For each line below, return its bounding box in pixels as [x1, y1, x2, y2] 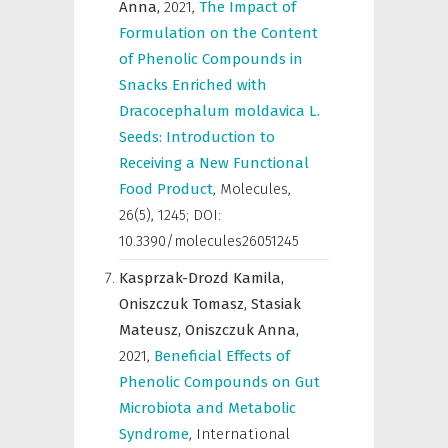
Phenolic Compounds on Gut [119, 373, 320, 391]
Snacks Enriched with [119, 76, 267, 94]
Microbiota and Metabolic [119, 399, 296, 417]
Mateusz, [119, 321, 185, 339]
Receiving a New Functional [119, 154, 309, 172]
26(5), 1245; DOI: [119, 206, 221, 224]
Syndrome [119, 425, 189, 443]
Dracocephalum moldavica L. [119, 102, 320, 120]
